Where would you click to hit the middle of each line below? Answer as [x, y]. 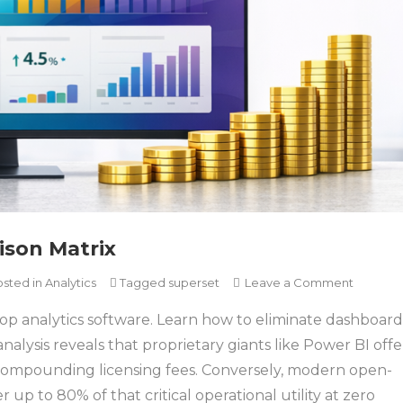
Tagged [144, 282]
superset [194, 282]
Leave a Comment [299, 282]
